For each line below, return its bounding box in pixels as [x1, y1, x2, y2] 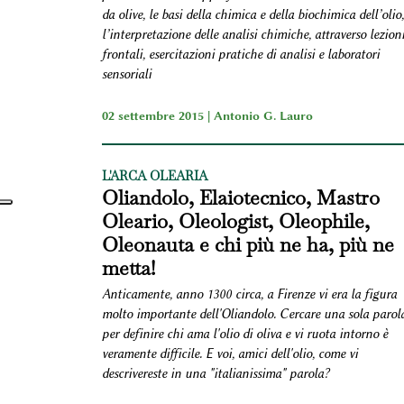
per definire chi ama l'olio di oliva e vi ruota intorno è [101, 326, 388, 342]
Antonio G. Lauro [213, 107, 313, 123]
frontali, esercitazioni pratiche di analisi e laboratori [101, 46, 380, 62]
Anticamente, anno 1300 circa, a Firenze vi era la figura [101, 286, 397, 302]
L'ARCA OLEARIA [101, 167, 207, 184]
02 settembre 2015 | [101, 107, 214, 123]
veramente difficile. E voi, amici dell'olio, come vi [101, 345, 358, 362]
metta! [101, 254, 155, 280]
